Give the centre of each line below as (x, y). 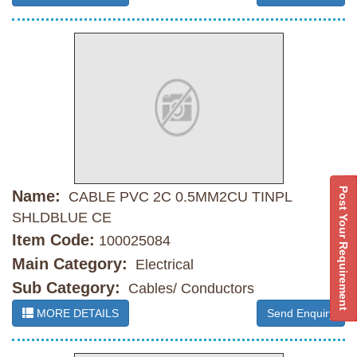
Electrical (163, 265)
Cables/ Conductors (189, 289)
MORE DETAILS (76, 314)
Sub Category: (66, 288)
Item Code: (53, 240)
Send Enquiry (301, 314)
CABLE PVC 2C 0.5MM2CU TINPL (178, 197)
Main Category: (70, 264)
